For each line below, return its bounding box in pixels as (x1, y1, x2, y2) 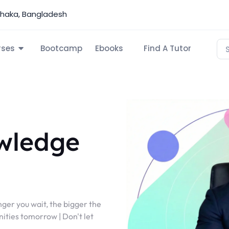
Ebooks (95, 42, 123, 54)
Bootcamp (40, 42, 82, 54)
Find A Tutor (143, 42, 191, 54)
